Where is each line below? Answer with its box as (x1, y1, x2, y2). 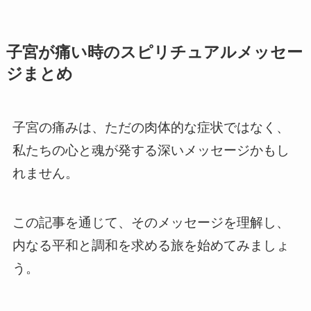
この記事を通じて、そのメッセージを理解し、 (12, 215, 289, 230)
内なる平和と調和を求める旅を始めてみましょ (12, 237, 289, 253)
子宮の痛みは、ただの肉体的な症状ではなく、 (12, 120, 289, 135)
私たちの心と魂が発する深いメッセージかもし (12, 143, 289, 158)
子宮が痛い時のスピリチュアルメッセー (6, 44, 303, 62)
